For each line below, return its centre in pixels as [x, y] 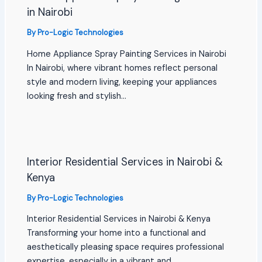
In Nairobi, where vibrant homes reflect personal [123, 68]
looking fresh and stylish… [77, 96]
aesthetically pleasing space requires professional [126, 247]
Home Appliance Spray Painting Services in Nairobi [127, 54]
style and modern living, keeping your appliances [122, 82]
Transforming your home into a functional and [117, 233]
